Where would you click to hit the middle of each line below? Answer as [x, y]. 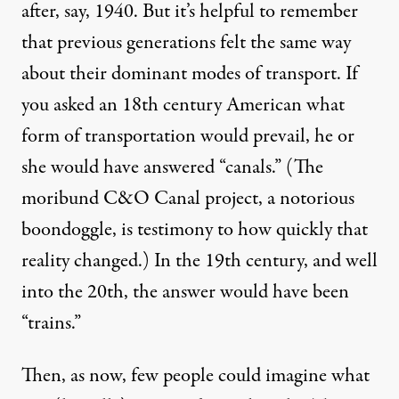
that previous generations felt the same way [186, 43]
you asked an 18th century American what [183, 106]
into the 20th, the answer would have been [185, 293]
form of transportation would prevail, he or [188, 137]
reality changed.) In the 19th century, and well [199, 261]
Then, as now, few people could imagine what [195, 376]
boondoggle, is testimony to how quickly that [195, 230]
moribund [62, 199]
